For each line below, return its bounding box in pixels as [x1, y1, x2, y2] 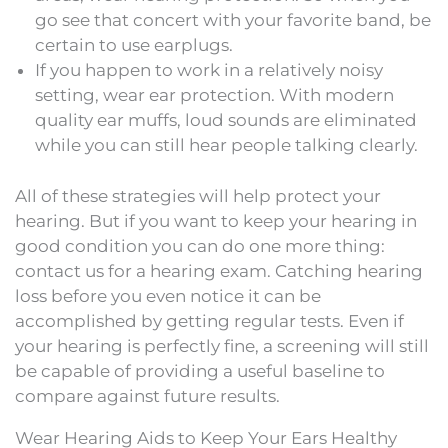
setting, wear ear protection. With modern [35, 85, 394, 105]
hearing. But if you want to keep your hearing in [15, 210, 417, 231]
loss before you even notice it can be [15, 285, 321, 306]
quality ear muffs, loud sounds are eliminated [35, 110, 417, 130]
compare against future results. [15, 385, 280, 406]
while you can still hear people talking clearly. [35, 135, 418, 155]
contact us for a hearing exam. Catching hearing [15, 260, 423, 281]
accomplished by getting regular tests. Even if [15, 310, 404, 331]
